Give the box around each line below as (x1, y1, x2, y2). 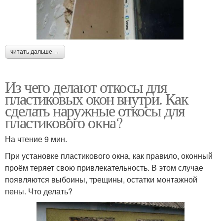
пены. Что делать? (5, 185, 73, 197)
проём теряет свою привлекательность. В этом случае (5, 161, 203, 173)
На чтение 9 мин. (5, 133, 67, 145)
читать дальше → (10, 48, 60, 55)
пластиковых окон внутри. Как (5, 87, 188, 109)
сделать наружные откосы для (5, 99, 185, 121)
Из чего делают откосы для (5, 75, 167, 97)
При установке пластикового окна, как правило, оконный (5, 149, 213, 161)
